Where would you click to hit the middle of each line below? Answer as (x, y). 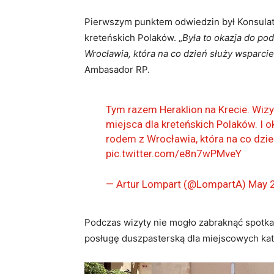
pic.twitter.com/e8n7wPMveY (173, 154)
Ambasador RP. (117, 70)
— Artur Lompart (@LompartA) (177, 184)
